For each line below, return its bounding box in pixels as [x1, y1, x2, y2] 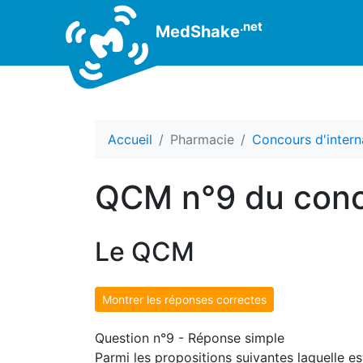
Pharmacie [170, 131, 234, 147]
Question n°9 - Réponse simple [95, 330, 284, 346]
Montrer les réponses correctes [102, 293, 267, 306]
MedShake [152, 21, 240, 41]
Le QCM [95, 236, 194, 267]
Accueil [108, 131, 152, 147]
